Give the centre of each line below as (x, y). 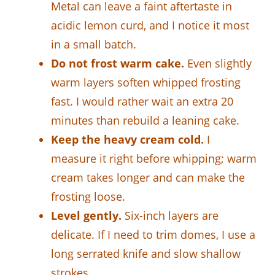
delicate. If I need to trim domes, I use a (153, 234)
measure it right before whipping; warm (154, 158)
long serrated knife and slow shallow (146, 253)
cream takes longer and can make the (148, 177)
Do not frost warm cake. (118, 63)
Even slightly (218, 63)
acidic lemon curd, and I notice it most (150, 25)
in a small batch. (94, 44)
